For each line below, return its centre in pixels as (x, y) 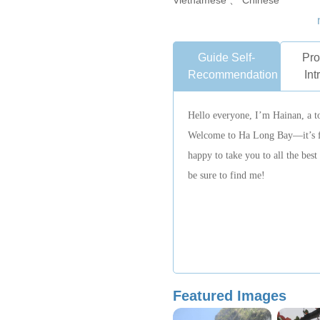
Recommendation (232, 75)
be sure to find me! (226, 175)
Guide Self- (227, 57)
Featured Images (229, 296)
